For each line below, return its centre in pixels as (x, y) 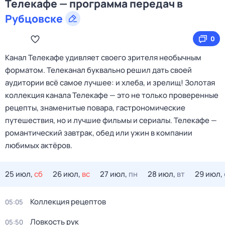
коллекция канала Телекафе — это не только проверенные (112, 95)
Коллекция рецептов (68, 202)
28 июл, (161, 174)
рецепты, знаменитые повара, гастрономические (95, 108)
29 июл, (209, 174)
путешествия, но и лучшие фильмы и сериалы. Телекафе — (111, 120)
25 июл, (19, 174)
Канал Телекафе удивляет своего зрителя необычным (103, 58)
